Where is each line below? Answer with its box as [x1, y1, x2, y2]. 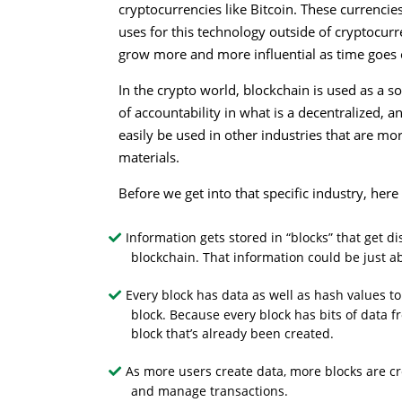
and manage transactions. [131, 382, 289, 400]
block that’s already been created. [131, 325, 335, 343]
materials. [118, 148, 179, 166]
